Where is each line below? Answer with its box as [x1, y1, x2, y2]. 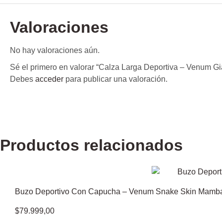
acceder [35, 74, 63, 83]
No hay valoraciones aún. [10, 46, 100, 55]
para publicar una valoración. [63, 74, 167, 83]
